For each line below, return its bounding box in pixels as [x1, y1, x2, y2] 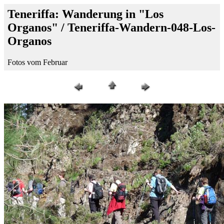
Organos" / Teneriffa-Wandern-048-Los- [7, 21, 215, 34]
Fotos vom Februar [7, 57, 67, 66]
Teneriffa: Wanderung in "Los [7, 7, 163, 20]
